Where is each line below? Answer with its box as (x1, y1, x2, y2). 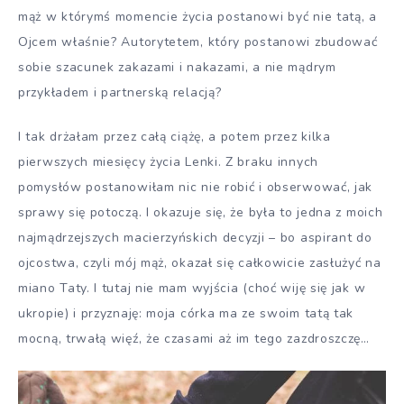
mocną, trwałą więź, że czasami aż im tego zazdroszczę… (18, 329, 370, 347)
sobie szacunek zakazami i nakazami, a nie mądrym (18, 59, 336, 76)
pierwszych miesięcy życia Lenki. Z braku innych (18, 152, 318, 170)
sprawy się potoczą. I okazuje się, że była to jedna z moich (18, 203, 383, 221)
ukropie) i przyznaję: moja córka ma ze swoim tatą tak (18, 304, 354, 322)
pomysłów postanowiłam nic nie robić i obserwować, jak (18, 178, 373, 196)
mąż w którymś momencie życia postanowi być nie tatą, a (18, 8, 377, 25)
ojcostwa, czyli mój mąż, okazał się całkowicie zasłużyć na (18, 253, 381, 271)
